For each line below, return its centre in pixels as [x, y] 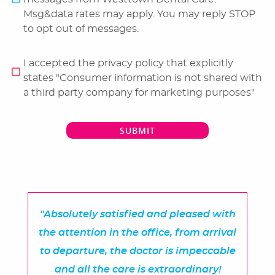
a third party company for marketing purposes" [139, 92]
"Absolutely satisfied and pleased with [137, 215]
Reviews [33, 20]
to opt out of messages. [81, 29]
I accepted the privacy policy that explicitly [128, 63]
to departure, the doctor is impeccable [137, 251]
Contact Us [40, 74]
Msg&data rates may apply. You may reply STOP [139, 14]
